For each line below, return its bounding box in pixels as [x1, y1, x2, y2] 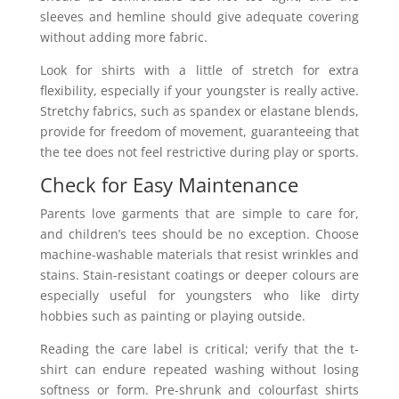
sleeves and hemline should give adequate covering [39, 7, 360, 25]
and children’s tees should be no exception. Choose [39, 224, 360, 242]
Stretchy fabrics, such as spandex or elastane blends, [39, 102, 360, 119]
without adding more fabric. [39, 28, 208, 45]
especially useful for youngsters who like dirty [39, 286, 360, 304]
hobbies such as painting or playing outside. [39, 306, 305, 324]
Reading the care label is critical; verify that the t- [39, 339, 360, 357]
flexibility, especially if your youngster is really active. [39, 81, 360, 99]
